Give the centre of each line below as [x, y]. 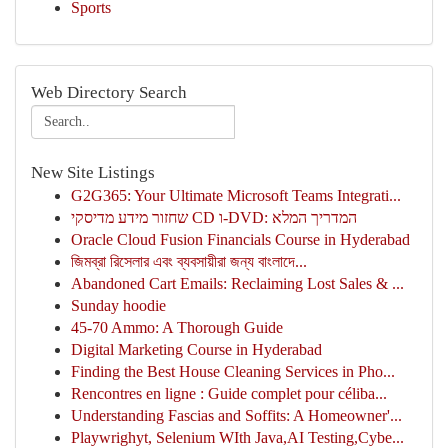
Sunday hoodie [118, 305]
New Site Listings [93, 172]
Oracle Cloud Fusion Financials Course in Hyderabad [240, 239]
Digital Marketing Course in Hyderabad [196, 349]
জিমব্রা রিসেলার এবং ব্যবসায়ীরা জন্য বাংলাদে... [189, 261]
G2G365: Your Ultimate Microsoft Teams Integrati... [236, 195]
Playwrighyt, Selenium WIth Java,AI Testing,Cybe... [237, 437]
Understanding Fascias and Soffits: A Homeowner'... [236, 415]
